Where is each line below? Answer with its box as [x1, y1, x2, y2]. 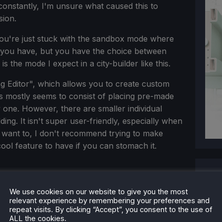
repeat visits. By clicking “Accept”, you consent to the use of [9, 205, 212, 214]
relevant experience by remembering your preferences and [9, 196, 210, 205]
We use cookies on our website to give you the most [9, 187, 188, 196]
